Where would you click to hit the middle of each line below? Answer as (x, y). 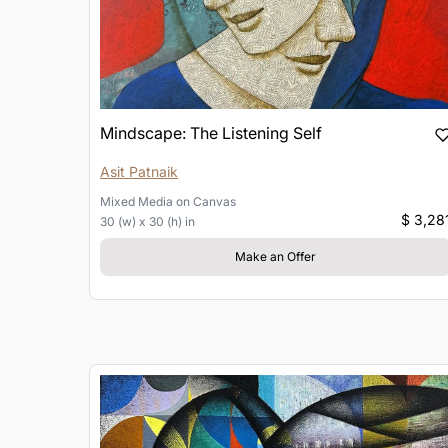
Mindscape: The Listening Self (211, 133)
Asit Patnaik (139, 172)
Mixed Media (136, 202)
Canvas (214, 202)
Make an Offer (275, 257)
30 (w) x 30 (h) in (147, 222)
